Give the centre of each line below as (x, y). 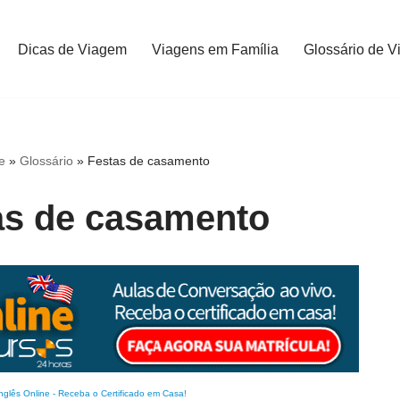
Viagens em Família (215, 49)
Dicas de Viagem (72, 49)
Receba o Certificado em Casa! (122, 393)
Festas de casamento (149, 161)
